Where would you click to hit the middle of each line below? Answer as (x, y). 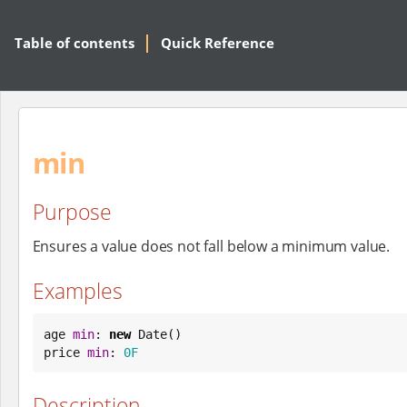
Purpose (72, 212)
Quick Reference (218, 43)
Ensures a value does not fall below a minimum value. (211, 246)
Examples (77, 290)
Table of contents (74, 43)
